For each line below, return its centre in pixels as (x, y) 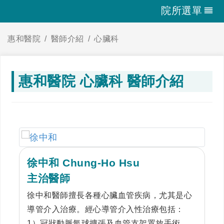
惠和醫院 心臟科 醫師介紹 (101, 81)
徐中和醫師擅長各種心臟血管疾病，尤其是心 (110, 195)
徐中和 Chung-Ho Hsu (83, 163)
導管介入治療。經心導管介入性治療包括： (105, 209)
